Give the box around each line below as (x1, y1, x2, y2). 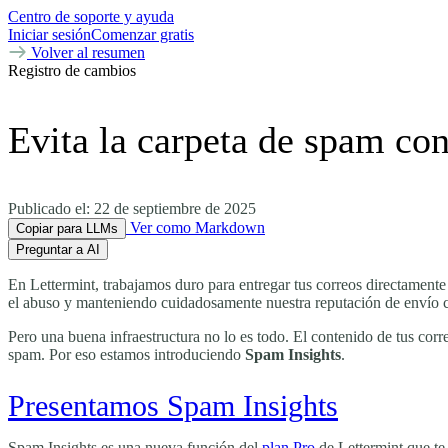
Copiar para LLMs (16, 221, 118, 236)
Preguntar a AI (16, 242, 100, 257)
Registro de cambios (8, 62, 136, 79)
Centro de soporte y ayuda (8, 8, 174, 25)
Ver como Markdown (126, 219, 265, 236)
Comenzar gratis (91, 26, 194, 43)
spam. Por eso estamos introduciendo (8, 346, 245, 363)
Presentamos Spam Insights (8, 388, 338, 422)
